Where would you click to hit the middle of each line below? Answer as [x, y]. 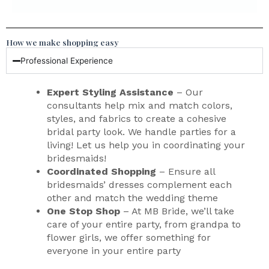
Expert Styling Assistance [110, 92]
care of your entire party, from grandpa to [144, 225]
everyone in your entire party [114, 251]
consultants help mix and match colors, [140, 106]
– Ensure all [187, 172]
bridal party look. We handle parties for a [141, 132]
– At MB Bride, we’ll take [179, 211]
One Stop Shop [85, 211]
